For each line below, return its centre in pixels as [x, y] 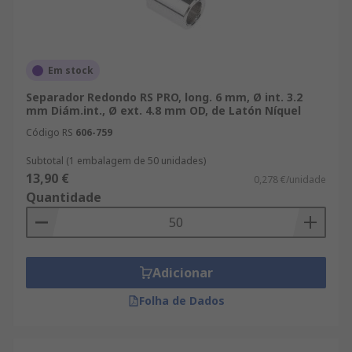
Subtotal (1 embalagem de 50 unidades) [116, 161]
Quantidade [64, 197]
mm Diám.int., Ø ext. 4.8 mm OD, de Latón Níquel [163, 110]
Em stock [71, 70]
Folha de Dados [181, 301]
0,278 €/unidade [290, 180]
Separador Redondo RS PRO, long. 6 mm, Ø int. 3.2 [164, 97]
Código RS [49, 132]
